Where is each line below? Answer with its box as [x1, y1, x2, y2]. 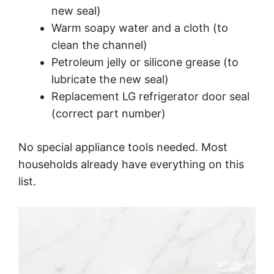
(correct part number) [51, 106, 166, 120]
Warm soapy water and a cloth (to [51, 21, 228, 34]
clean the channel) [51, 38, 147, 51]
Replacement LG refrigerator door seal [51, 89, 250, 103]
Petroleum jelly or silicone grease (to [51, 55, 239, 68]
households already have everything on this [18, 157, 244, 171]
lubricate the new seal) [51, 72, 169, 86]
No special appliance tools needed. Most [18, 140, 228, 154]
